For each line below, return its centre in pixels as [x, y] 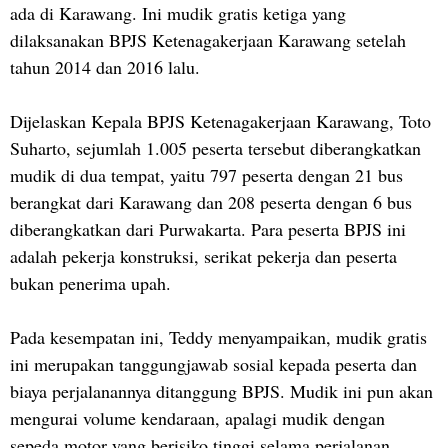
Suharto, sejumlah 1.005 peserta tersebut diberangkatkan [215, 147]
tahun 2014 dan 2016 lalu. [105, 66]
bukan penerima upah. [90, 282]
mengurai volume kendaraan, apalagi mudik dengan [197, 417]
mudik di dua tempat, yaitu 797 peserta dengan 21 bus [206, 174]
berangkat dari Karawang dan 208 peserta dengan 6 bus [211, 201]
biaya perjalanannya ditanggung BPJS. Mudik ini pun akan [221, 390]
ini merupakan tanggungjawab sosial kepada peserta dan [213, 363]
